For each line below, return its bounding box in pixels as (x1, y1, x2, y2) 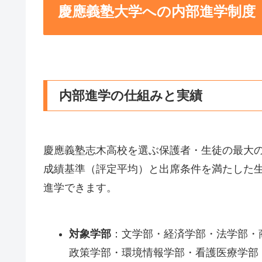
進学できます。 (43, 182, 117, 194)
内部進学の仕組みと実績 (59, 88, 202, 103)
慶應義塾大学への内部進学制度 (58, 4, 256, 20)
